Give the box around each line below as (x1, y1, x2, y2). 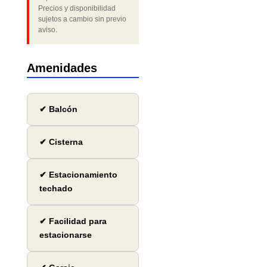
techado (39, 184, 73, 194)
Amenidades (26, 61, 97, 75)
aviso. (38, 26, 57, 35)
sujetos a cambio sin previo (38, 15, 126, 24)
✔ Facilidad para (39, 216, 107, 226)
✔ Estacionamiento (39, 170, 117, 180)
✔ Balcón (39, 104, 77, 114)
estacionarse (39, 230, 92, 240)
